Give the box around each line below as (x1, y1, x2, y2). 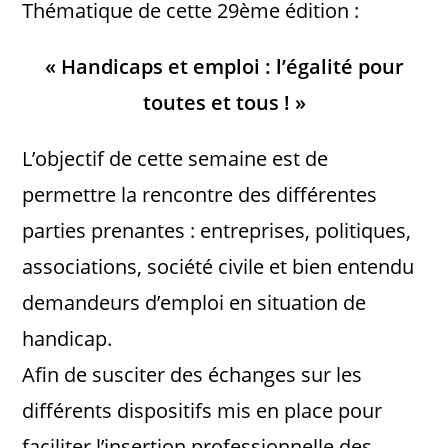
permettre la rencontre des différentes (22, 181, 378, 208)
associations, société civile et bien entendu (22, 253, 415, 280)
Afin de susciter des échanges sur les (22, 361, 363, 388)
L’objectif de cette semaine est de (22, 145, 329, 172)
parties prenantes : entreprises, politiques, (22, 217, 412, 244)
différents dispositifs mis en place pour (22, 397, 383, 424)
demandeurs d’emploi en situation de (22, 289, 367, 316)
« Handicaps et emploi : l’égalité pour (44, 53, 404, 80)
